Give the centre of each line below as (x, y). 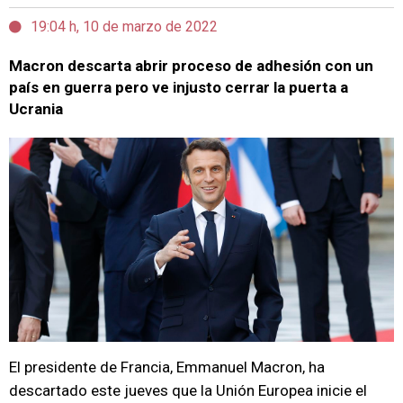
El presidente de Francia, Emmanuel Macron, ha (167, 367)
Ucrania (36, 109)
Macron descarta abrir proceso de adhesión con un (191, 66)
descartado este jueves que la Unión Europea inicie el (188, 390)
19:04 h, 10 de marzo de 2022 (124, 27)
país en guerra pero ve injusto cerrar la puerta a (179, 87)
